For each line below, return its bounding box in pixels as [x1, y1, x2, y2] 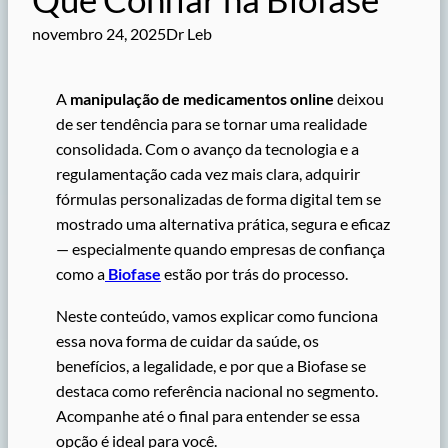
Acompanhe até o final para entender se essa [56, 405, 360, 425]
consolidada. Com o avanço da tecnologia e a [56, 139, 359, 159]
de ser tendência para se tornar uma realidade [56, 114, 367, 134]
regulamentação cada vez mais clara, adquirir [56, 164, 360, 184]
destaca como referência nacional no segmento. [56, 380, 378, 400]
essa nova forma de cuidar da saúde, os [56, 330, 319, 350]
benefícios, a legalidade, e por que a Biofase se [56, 355, 366, 375]
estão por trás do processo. [161, 264, 348, 284]
